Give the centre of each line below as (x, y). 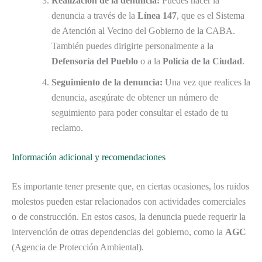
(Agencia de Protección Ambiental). (78, 247)
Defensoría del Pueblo (95, 61)
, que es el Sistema (211, 16)
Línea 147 (157, 16)
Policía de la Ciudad (202, 61)
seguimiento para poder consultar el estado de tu (140, 113)
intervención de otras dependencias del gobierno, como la (118, 232)
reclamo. (67, 128)
